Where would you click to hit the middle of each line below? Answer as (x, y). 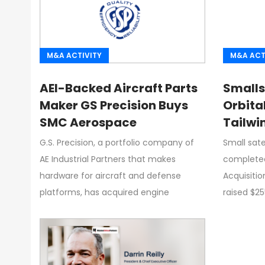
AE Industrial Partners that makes (108, 159)
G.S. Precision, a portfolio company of (117, 142)
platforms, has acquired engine (104, 192)
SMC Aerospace (88, 122)
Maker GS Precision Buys (114, 105)
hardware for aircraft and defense (110, 175)
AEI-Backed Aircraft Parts (119, 88)
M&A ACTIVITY (74, 55)
